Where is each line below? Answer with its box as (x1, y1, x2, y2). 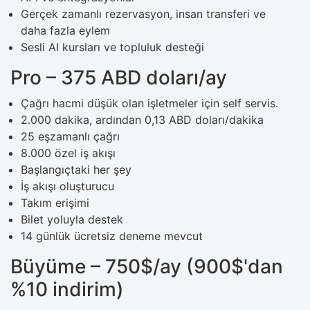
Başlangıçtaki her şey (21, 162, 131, 176)
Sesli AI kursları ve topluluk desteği (21, 39, 204, 54)
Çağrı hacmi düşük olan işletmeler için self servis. (21, 95, 278, 110)
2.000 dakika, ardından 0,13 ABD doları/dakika (21, 112, 264, 127)
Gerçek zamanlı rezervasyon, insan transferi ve (21, 6, 266, 21)
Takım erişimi (21, 195, 89, 210)
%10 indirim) (10, 277, 124, 301)
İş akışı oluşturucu (21, 179, 114, 193)
